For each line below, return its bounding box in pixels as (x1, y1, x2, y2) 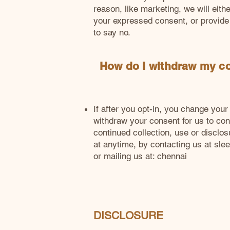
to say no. (93, 27, 130, 37)
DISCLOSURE (93, 209, 163, 222)
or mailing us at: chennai (93, 151, 187, 161)
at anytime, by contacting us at (93, 139, 214, 149)
